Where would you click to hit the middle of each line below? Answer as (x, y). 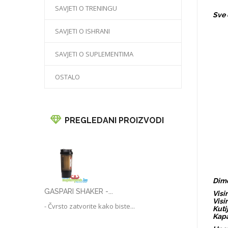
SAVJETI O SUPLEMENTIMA (94, 54)
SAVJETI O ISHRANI (82, 31)
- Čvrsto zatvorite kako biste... (90, 206)
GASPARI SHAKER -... (79, 191)
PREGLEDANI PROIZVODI (114, 120)
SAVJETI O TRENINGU (86, 8)
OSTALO (67, 77)
